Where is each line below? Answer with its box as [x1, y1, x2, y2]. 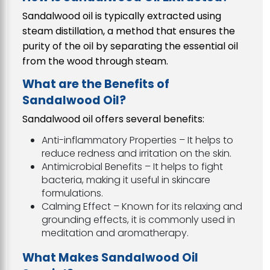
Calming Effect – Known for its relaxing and [42, 199, 242, 213]
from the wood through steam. [22, 54, 168, 68]
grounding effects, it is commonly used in [42, 212, 235, 227]
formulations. [42, 186, 103, 200]
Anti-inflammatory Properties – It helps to [42, 133, 233, 147]
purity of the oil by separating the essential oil [22, 39, 238, 53]
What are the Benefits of [22, 75, 169, 92]
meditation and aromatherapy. [42, 225, 189, 240]
